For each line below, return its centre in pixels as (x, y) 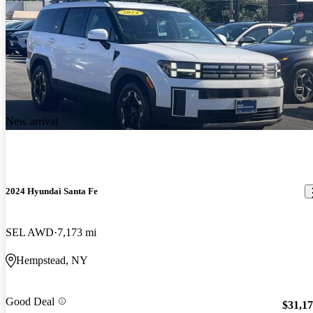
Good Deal (30, 301)
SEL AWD (30, 233)
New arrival (32, 122)
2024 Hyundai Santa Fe (52, 191)
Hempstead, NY (52, 261)
